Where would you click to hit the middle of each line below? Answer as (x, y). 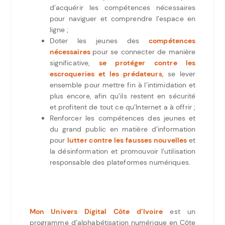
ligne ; (59, 29)
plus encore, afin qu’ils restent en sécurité (123, 96)
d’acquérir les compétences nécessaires (123, 7)
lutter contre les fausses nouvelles (127, 140)
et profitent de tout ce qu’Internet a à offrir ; (123, 107)
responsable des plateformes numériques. (120, 162)
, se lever (179, 74)
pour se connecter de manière (144, 51)
